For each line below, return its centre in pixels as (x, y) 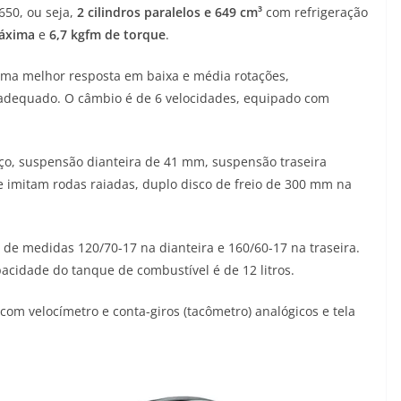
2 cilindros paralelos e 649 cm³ (170, 13)
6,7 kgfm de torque (107, 35)
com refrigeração (315, 13)
